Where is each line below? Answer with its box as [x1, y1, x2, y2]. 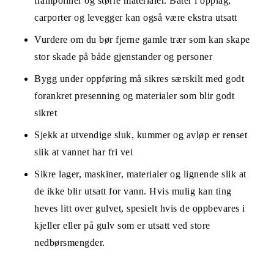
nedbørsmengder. [34, 237, 105, 248]
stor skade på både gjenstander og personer [34, 51, 212, 62]
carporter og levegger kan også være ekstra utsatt [34, 12, 237, 23]
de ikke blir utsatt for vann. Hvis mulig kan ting [34, 185, 232, 196]
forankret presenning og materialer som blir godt [34, 90, 234, 101]
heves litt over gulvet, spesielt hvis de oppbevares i [34, 202, 245, 213]
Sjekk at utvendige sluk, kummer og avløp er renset [34, 129, 247, 140]
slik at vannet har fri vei [34, 146, 133, 157]
